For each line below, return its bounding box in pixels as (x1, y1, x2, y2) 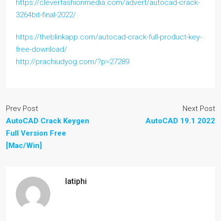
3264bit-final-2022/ (16, 10, 76, 19)
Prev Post (6, 104, 38, 113)
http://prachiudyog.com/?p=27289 (16, 57, 129, 66)
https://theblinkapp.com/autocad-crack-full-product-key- (16, 33, 202, 41)
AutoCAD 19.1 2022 (146, 116, 215, 125)
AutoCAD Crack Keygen (6, 116, 89, 125)
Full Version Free (6, 129, 66, 138)
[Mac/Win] (6, 141, 42, 150)
